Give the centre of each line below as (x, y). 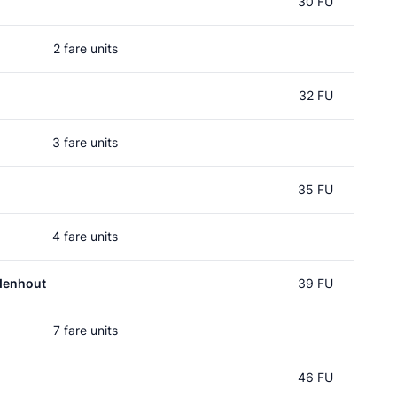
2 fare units (85, 48)
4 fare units (85, 236)
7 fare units (85, 330)
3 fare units (85, 142)
